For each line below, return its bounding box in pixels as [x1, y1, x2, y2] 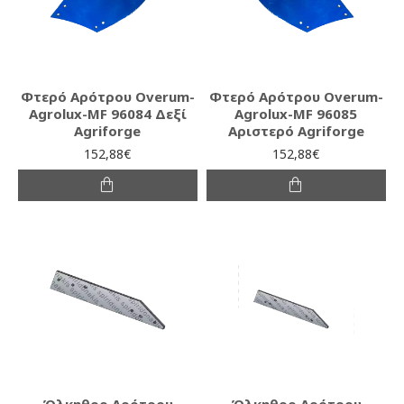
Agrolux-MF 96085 [234, 104, 358, 123]
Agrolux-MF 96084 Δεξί [28, 104, 187, 123]
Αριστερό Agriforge [227, 121, 364, 140]
